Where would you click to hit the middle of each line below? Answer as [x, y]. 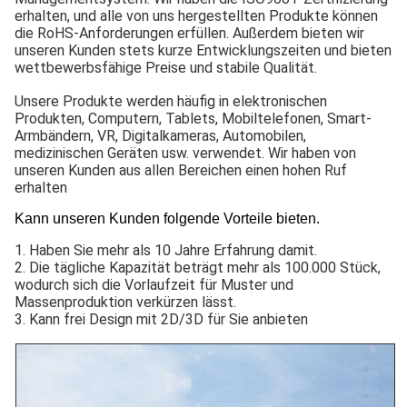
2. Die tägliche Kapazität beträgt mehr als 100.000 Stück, [198, 267]
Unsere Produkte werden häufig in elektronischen [171, 101]
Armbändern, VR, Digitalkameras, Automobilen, [160, 135]
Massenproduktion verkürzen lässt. [125, 302]
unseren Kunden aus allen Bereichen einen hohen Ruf [181, 170]
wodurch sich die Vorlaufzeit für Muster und [154, 284]
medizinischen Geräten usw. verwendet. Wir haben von [185, 153]
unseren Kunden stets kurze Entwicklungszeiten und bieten [203, 50]
